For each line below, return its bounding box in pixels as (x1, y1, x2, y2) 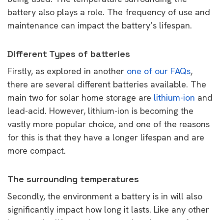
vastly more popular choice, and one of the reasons (7, 118, 210, 130)
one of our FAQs (127, 65, 191, 77)
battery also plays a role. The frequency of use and (7, 6, 210, 18)
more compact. (7, 144, 66, 156)
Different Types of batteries (7, 48, 130, 59)
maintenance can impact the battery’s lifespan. (7, 19, 192, 31)
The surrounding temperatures (7, 173, 139, 185)
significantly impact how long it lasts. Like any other (7, 203, 209, 215)
